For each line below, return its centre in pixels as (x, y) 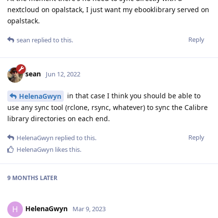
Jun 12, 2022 (63, 74)
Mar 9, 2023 (89, 209)
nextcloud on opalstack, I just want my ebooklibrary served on (108, 9)
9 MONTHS (23, 178)
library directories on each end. (59, 119)
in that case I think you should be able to (133, 95)
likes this (67, 150)
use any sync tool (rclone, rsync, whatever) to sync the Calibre (108, 108)
